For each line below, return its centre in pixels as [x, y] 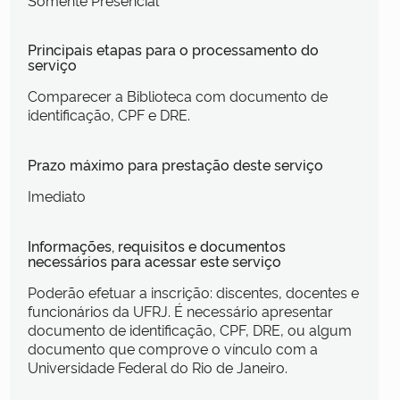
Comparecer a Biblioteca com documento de [177, 96]
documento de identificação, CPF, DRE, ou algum [189, 329]
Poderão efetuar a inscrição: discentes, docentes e [193, 292]
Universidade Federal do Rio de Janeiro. [157, 367]
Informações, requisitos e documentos [156, 245]
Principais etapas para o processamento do [173, 50]
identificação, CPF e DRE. [108, 115]
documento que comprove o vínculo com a [172, 348]
